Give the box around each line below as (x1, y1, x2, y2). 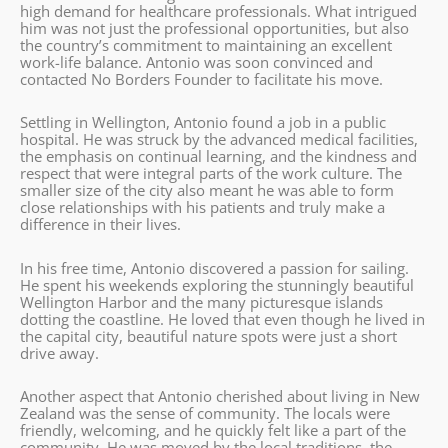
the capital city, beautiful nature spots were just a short (20, 325, 397, 346)
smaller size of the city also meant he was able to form (20, 180, 394, 201)
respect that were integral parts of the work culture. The (20, 163, 402, 184)
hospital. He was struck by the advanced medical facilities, (20, 129, 418, 150)
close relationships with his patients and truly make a (20, 197, 385, 218)
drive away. (20, 342, 99, 363)
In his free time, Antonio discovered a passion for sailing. (20, 257, 409, 278)
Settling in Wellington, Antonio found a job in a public (20, 112, 386, 133)
